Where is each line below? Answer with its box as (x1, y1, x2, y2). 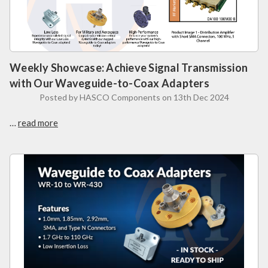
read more (18, 117, 58, 129)
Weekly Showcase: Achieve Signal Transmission (10, 61, 248, 75)
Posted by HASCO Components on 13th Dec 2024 (39, 92, 229, 103)
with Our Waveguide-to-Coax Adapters (10, 77, 209, 90)
